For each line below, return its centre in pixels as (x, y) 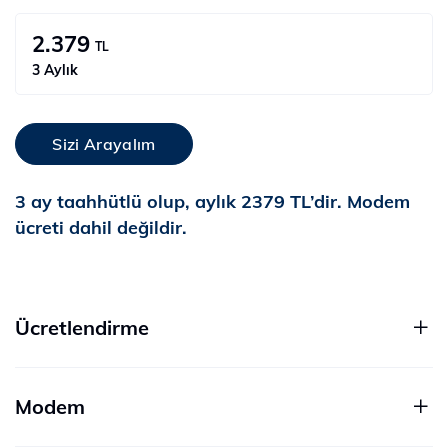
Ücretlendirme (82, 327)
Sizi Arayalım (104, 143)
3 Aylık (55, 69)
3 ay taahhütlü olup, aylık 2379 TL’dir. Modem (212, 201)
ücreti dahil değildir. (101, 227)
